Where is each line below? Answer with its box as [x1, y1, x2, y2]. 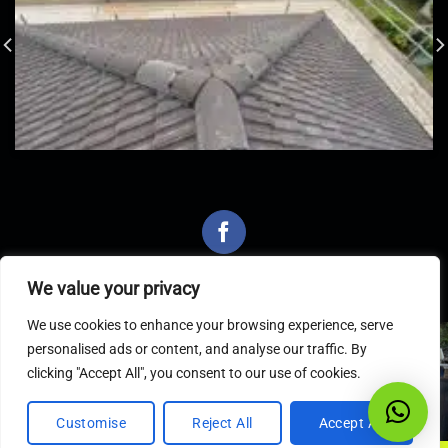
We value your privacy [27, 278, 200, 299]
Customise [56, 415, 126, 431]
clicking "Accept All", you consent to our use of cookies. [27, 365, 361, 381]
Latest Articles [140, 346, 308, 375]
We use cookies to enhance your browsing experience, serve [27, 317, 393, 333]
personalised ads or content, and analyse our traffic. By [27, 341, 367, 357]
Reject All [192, 415, 253, 431]
